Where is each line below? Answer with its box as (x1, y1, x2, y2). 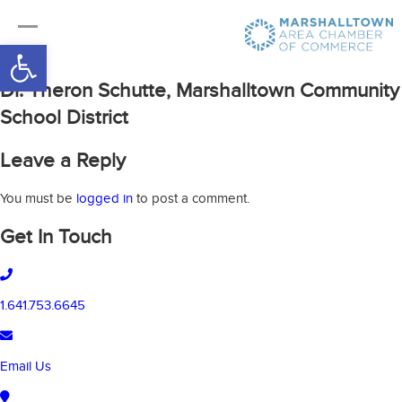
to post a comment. (133, 190, 249, 207)
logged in (76, 190, 133, 207)
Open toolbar (8, 34, 104, 71)
